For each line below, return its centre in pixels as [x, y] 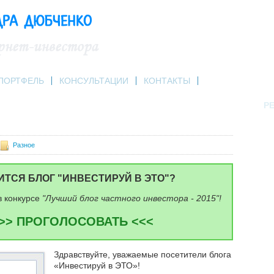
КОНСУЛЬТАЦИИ [94, 81]
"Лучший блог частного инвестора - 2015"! [132, 198]
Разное [24, 145]
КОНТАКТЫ [167, 81]
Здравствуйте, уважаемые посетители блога [143, 255]
